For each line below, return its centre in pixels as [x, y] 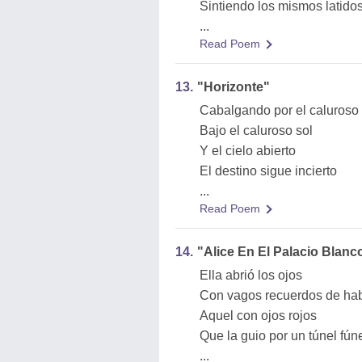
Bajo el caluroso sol [256, 130]
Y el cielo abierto [248, 151]
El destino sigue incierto [268, 171]
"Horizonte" [234, 87]
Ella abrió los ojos [251, 275]
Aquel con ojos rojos [258, 316]
